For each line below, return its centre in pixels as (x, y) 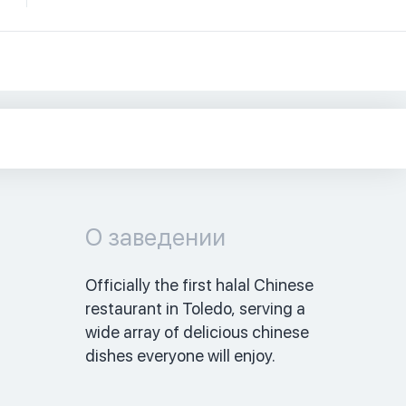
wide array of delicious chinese (197, 332)
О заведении (155, 237)
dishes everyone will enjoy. (184, 355)
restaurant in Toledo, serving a (195, 308)
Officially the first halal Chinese (199, 285)
